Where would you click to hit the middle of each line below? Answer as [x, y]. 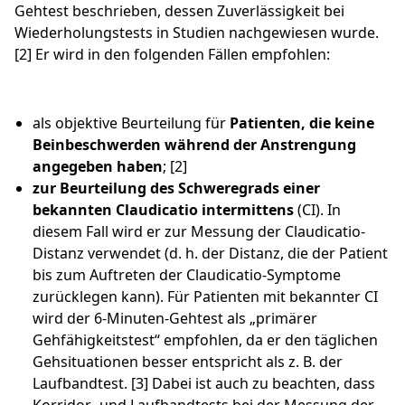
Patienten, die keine [302, 123]
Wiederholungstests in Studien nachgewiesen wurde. [197, 33]
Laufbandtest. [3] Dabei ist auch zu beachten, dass [204, 384]
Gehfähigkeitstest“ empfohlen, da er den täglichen [205, 340]
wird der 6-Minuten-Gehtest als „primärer [175, 319]
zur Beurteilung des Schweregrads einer [176, 188]
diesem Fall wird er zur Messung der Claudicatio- [199, 232]
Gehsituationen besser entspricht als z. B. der [188, 362]
